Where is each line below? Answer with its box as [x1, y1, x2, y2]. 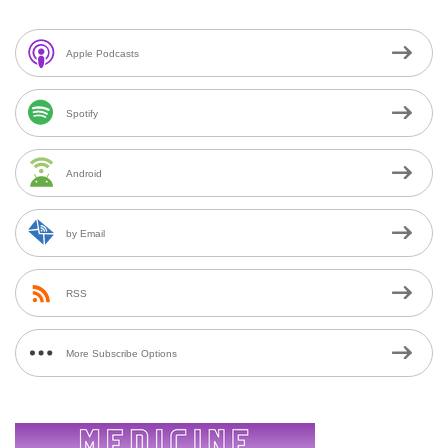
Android [66, 167, 102, 179]
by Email [66, 227, 105, 239]
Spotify [66, 107, 98, 119]
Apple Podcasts [66, 47, 139, 59]
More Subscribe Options [66, 347, 177, 359]
